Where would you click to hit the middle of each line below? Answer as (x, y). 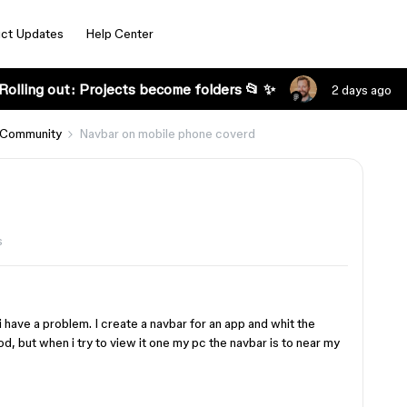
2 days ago (361, 90)
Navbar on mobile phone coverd (167, 134)
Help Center (119, 34)
